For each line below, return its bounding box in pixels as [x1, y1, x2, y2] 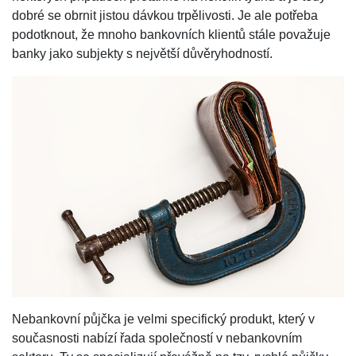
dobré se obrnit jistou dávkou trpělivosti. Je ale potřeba [12, 8, 318, 22]
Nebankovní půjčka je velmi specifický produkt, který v [12, 311, 315, 326]
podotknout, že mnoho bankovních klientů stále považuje [12, 27, 331, 41]
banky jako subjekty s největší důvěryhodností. [12, 46, 273, 60]
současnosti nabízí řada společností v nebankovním [12, 331, 302, 345]
